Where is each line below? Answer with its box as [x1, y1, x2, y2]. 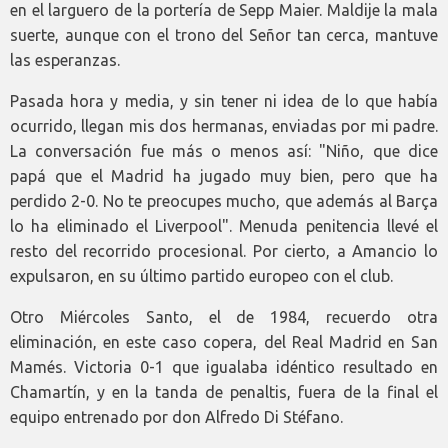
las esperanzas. [10, 51, 120, 70]
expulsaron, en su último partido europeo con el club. [10, 267, 393, 286]
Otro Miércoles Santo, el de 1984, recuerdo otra [10, 308, 438, 327]
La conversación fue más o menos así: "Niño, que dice [10, 142, 438, 161]
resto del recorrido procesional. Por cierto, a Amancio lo [10, 242, 438, 261]
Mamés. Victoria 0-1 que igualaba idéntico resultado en [10, 358, 438, 377]
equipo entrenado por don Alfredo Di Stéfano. [10, 408, 343, 427]
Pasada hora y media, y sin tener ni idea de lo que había [10, 92, 438, 111]
